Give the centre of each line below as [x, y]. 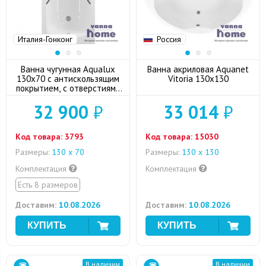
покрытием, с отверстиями [68, 88]
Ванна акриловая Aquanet [198, 69]
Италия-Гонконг [45, 39]
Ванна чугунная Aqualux [68, 69]
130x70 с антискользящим [68, 79]
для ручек [68, 98]
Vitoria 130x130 [198, 79]
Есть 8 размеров [48, 185]
